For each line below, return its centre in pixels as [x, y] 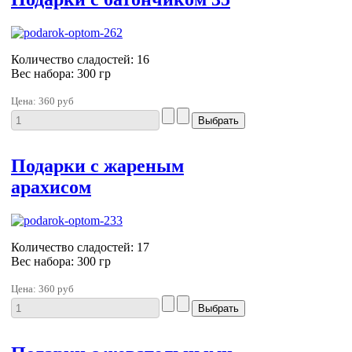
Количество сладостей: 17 [80, 247]
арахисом [51, 187]
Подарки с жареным [97, 165]
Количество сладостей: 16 [80, 59]
